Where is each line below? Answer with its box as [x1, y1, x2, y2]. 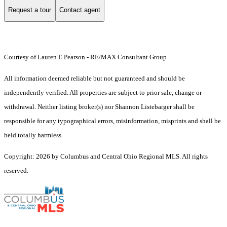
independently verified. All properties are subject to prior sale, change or [4, 89, 202, 97]
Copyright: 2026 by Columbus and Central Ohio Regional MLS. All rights [4, 153, 208, 161]
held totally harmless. [4, 131, 63, 139]
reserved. [4, 167, 28, 175]
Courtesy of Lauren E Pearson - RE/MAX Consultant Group [4, 53, 168, 61]
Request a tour [8, 6, 51, 14]
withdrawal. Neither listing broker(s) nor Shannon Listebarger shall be [4, 103, 195, 111]
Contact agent [59, 6, 100, 14]
